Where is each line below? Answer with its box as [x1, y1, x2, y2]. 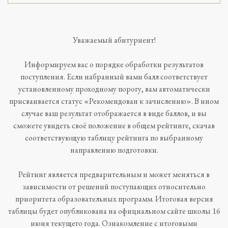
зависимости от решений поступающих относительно [22, 181, 206, 192]
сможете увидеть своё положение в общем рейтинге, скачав [13, 120, 215, 131]
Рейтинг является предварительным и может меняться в [18, 169, 210, 180]
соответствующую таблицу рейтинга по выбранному [25, 132, 203, 144]
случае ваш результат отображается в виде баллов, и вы [21, 108, 207, 119]
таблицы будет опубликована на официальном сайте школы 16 [8, 206, 220, 217]
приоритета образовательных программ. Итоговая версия [15, 193, 213, 205]
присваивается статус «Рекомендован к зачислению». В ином [9, 96, 219, 107]
